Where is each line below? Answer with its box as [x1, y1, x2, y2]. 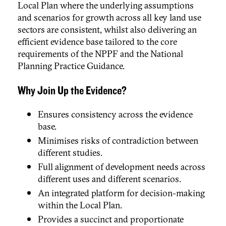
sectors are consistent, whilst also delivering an [18, 24, 197, 36]
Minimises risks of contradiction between [38, 135, 198, 147]
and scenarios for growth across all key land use [18, 12, 201, 24]
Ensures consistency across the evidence [38, 108, 193, 121]
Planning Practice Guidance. [18, 60, 125, 72]
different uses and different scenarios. [38, 173, 181, 185]
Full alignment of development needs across [38, 161, 205, 173]
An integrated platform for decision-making [38, 187, 205, 199]
